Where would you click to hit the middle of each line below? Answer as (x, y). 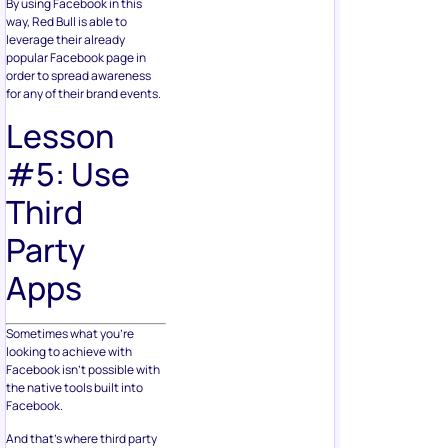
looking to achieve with (69, 352)
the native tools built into (74, 388)
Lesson (60, 136)
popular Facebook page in (76, 58)
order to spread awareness (78, 76)
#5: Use (68, 174)
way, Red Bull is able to (66, 22)
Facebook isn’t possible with (83, 370)
